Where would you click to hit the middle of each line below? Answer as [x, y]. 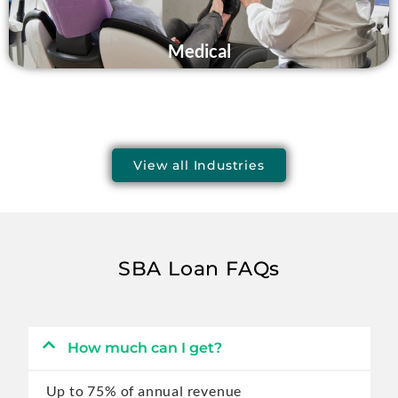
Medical [199, 50]
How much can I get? [144, 348]
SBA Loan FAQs [199, 268]
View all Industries [199, 165]
